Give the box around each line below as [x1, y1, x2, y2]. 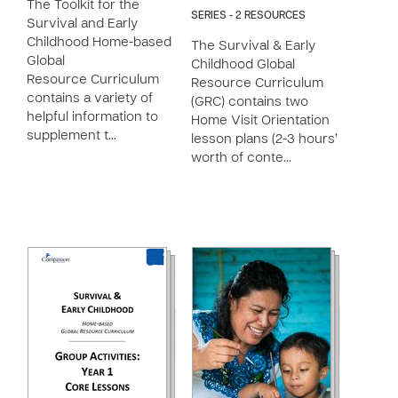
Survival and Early [27, 18, 138, 30]
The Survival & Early [191, 40, 315, 52]
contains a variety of [27, 92, 153, 105]
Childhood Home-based [27, 36, 171, 49]
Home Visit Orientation [191, 115, 330, 127]
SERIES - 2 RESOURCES [191, 11, 306, 21]
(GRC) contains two [191, 96, 308, 108]
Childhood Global [191, 59, 295, 71]
